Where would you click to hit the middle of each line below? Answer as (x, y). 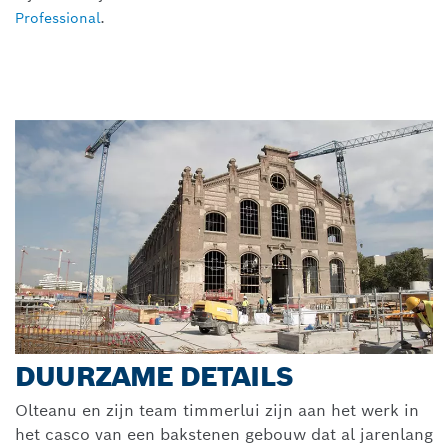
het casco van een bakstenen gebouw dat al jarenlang (224, 435)
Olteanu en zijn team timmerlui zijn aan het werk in (217, 411)
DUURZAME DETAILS (154, 377)
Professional (57, 17)
